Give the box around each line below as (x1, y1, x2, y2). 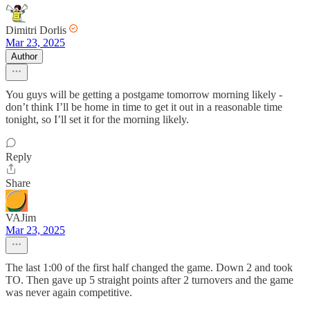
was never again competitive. (6, 286, 132, 299)
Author (11, 51, 37, 62)
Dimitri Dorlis (6, 24, 66, 37)
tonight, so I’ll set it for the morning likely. (6, 113, 189, 126)
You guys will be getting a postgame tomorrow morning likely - (6, 89, 282, 101)
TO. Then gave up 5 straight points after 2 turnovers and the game (6, 274, 293, 286)
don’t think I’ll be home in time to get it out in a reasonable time (6, 101, 282, 113)
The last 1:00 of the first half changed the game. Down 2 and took (6, 262, 293, 274)
